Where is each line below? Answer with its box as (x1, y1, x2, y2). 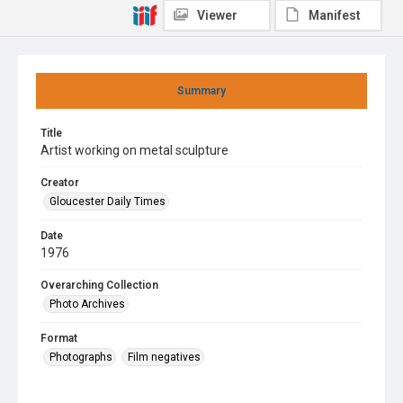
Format (40, 332, 77, 345)
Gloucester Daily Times (49, 195, 166, 208)
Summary (177, 85, 226, 97)
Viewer (197, 8, 237, 22)
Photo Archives (49, 298, 125, 310)
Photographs (49, 351, 112, 363)
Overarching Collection (40, 279, 158, 291)
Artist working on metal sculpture (40, 143, 228, 157)
